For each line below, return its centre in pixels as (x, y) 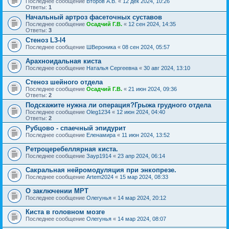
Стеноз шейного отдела (64, 82)
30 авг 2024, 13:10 (167, 68)
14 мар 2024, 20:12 (142, 198)
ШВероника (101, 47)
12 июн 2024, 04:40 (141, 112)
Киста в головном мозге (65, 212)
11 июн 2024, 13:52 (146, 135)
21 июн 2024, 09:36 (153, 89)
